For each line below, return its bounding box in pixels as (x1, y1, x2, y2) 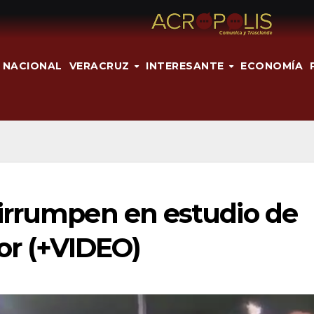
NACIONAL (2, 59, 62, 72)
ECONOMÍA (240, 59, 303, 72)
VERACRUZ (69, 59, 132, 72)
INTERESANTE (146, 59, 228, 72)
